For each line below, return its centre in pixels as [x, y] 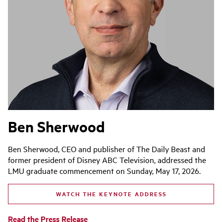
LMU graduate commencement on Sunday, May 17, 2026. [104, 170]
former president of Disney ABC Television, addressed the [107, 159]
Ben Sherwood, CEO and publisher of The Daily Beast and [107, 148]
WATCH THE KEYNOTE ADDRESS [111, 194]
